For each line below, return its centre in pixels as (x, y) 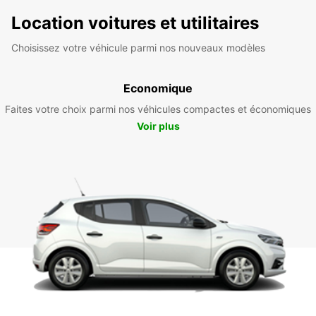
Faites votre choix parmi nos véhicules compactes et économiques (158, 109)
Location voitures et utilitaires (135, 23)
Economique (158, 88)
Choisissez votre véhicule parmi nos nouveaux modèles (138, 47)
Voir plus (158, 126)
